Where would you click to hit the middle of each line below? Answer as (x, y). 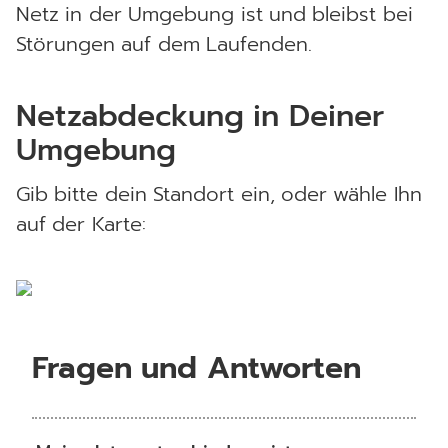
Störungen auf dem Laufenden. (164, 44)
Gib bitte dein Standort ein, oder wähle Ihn (219, 194)
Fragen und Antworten (196, 368)
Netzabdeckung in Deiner (200, 116)
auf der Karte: (81, 224)
